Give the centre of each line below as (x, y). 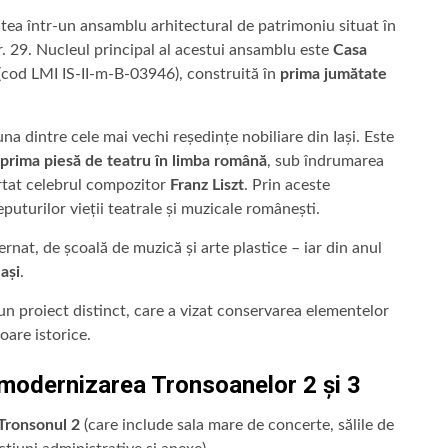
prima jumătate (333, 73)
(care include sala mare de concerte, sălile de (237, 424)
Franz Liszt (207, 184)
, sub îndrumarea (325, 160)
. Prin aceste (287, 184)
